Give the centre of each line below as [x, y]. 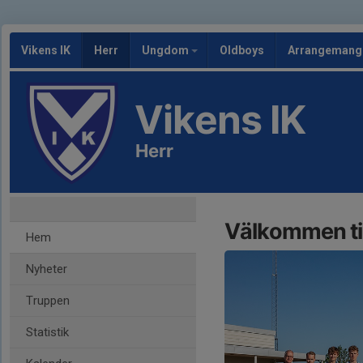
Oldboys [242, 50]
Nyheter [47, 269]
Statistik [47, 332]
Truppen [48, 301]
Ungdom [167, 50]
